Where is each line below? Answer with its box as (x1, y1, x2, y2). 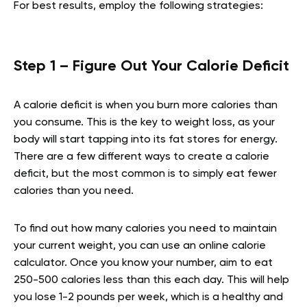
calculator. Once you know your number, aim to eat (14, 257, 273, 269)
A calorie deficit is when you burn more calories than (14, 99, 278, 111)
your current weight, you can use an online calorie (14, 240, 266, 251)
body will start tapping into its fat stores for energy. (14, 134, 278, 145)
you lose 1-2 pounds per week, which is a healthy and (14, 291, 283, 303)
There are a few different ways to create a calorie (14, 151, 269, 162)
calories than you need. (14, 185, 134, 197)
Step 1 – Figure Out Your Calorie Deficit (14, 58, 289, 74)
